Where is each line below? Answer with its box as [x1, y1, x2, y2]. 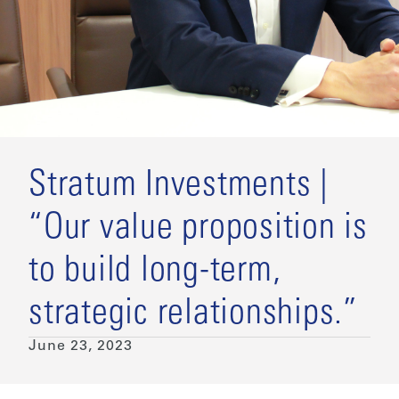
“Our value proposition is [28, 211, 368, 248]
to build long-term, [28, 254, 281, 290]
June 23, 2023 [28, 338, 133, 354]
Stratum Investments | [28, 168, 329, 205]
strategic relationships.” [28, 297, 358, 333]
